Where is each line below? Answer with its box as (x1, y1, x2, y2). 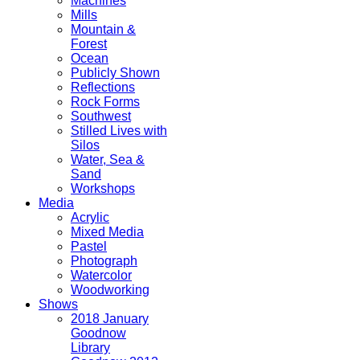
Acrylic (71, 211, 109, 225)
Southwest (71, 109, 131, 124)
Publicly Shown (71, 66, 160, 80)
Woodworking (71, 283, 149, 297)
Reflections (71, 80, 135, 95)
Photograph (71, 254, 137, 268)
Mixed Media (71, 225, 144, 239)
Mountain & (71, 22, 136, 37)
